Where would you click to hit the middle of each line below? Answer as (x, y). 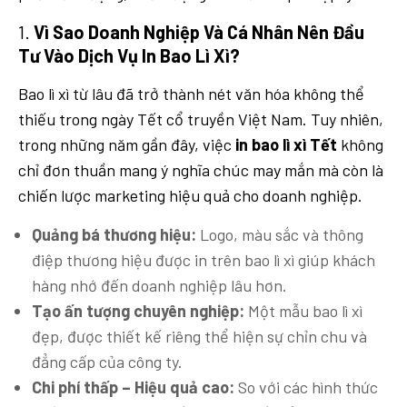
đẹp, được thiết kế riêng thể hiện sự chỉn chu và (199, 337)
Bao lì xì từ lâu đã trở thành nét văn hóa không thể (191, 94)
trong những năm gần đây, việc (127, 145)
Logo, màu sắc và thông (280, 235)
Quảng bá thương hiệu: (114, 235)
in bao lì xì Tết (286, 145)
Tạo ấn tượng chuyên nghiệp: (138, 311)
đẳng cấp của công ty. (107, 362)
